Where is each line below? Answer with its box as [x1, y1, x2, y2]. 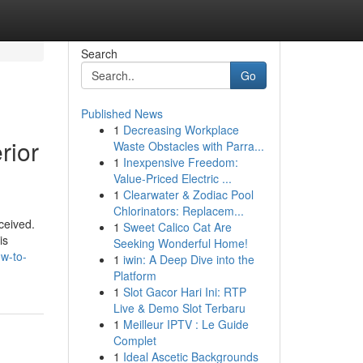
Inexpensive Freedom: [122, 154, 238, 170]
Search [80, 45, 117, 62]
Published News [80, 105, 163, 122]
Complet [113, 332, 156, 348]
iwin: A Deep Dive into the [122, 251, 254, 267]
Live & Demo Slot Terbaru [113, 300, 246, 316]
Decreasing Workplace [122, 122, 239, 138]
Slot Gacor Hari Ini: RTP [122, 284, 246, 300]
